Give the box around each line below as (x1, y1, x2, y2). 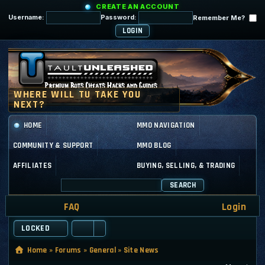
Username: (8, 13, 46, 21)
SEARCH (170, 180, 196, 190)
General (89, 245, 116, 255)
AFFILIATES (13, 160, 52, 170)
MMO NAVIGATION (137, 120, 195, 130)
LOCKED (21, 222, 50, 234)
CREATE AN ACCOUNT (96, 2, 180, 11)
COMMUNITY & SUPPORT (13, 140, 93, 150)
